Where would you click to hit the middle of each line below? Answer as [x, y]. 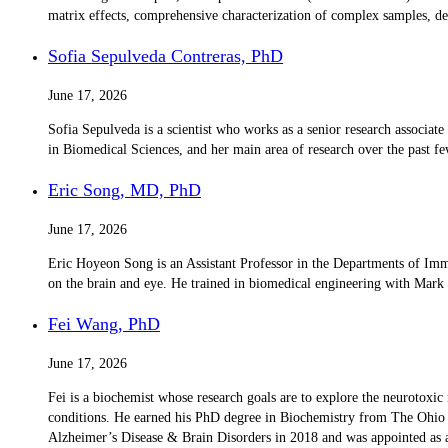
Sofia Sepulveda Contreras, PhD [165, 55]
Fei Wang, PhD [104, 323]
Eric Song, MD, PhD [124, 189]
